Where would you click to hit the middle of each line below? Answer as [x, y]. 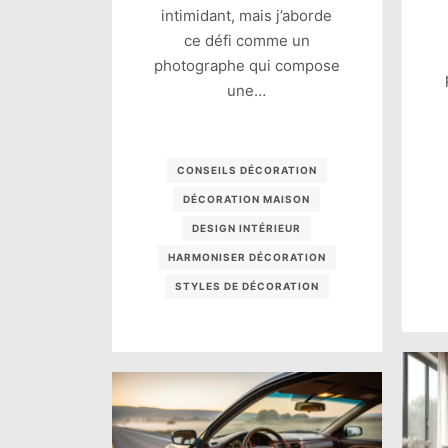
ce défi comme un [246, 41]
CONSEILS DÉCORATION [246, 170]
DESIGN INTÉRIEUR [247, 228]
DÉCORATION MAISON [247, 199]
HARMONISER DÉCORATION [246, 257]
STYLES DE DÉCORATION [246, 286]
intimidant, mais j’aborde [247, 16]
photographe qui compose [246, 66]
